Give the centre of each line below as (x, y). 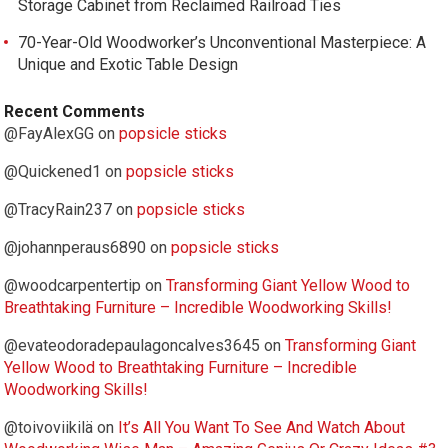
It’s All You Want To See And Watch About (262, 427)
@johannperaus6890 (75, 247)
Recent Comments (75, 111)
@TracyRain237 (58, 209)
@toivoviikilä (49, 427)
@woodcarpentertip (73, 285)
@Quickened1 (53, 171)
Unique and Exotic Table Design (128, 64)
